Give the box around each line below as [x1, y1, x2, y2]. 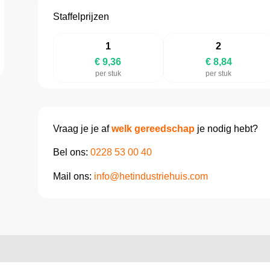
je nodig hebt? [194, 123, 258, 134]
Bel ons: [52, 147, 90, 158]
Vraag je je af [52, 123, 111, 134]
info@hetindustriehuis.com [93, 171, 208, 181]
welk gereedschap [111, 123, 195, 134]
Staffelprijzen [52, 11, 109, 22]
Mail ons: [52, 171, 94, 181]
